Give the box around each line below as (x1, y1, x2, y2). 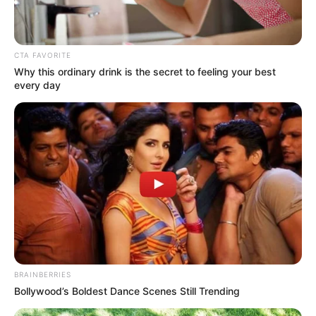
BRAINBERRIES (14, 269, 71, 279)
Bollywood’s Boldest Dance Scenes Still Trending (14, 284, 240, 297)
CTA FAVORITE (14, 51, 71, 60)
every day (14, 79, 61, 92)
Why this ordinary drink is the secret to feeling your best (14, 66, 276, 78)
